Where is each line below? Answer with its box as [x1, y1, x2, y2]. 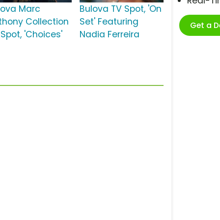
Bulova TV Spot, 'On [79, 3, 162, 15]
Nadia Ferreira [79, 28, 139, 41]
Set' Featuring [79, 16, 138, 28]
